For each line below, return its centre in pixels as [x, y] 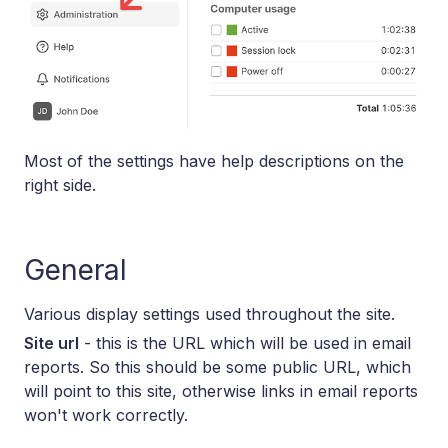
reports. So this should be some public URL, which [217, 366]
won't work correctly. [106, 414]
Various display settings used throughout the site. [209, 313]
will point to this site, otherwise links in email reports [221, 390]
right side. [60, 184]
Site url [51, 342]
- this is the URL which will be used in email [245, 342]
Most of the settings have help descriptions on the [214, 160]
